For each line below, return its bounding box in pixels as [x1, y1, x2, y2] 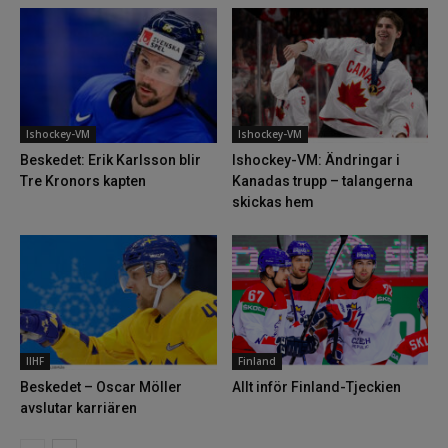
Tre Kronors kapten [20, 173, 146, 190]
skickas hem [231, 194, 314, 211]
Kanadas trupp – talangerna [231, 173, 413, 190]
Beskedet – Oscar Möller [20, 379, 182, 396]
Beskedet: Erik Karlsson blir [20, 152, 201, 169]
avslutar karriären [20, 400, 137, 417]
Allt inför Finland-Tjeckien [231, 379, 401, 396]
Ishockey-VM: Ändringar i [231, 152, 400, 169]
